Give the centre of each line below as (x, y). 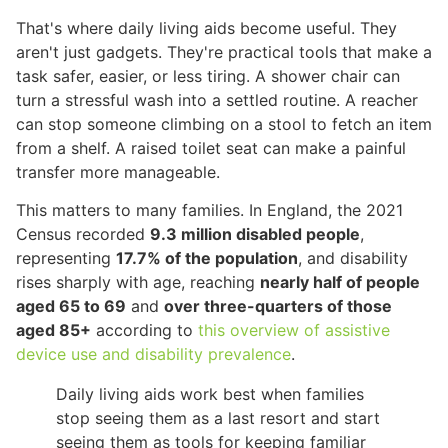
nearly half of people (340, 281)
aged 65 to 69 (71, 305)
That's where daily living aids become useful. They (206, 27)
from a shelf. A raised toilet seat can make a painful (211, 147)
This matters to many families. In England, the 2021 (209, 209)
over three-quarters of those (278, 305)
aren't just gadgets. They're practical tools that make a (224, 51)
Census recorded (83, 233)
